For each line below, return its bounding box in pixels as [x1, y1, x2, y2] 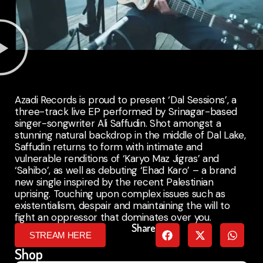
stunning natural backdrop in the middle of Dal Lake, [15, 129, 246, 142]
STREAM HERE [29, 230, 92, 241]
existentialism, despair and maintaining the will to [15, 199, 230, 213]
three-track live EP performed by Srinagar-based [15, 105, 238, 119]
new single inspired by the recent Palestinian [15, 176, 214, 189]
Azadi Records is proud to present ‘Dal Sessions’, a [15, 93, 237, 107]
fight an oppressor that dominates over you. [15, 211, 211, 224]
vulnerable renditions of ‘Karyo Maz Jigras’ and [15, 152, 220, 166]
